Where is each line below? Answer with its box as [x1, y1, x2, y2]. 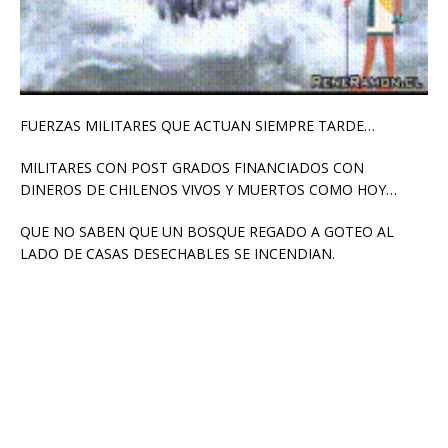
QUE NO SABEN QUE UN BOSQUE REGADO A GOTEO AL [20, 222, 394, 242]
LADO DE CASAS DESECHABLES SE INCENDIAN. [20, 244, 335, 264]
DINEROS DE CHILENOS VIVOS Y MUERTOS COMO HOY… [20, 180, 397, 200]
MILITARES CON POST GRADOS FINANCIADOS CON [20, 158, 364, 178]
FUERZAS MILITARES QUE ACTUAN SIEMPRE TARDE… [20, 116, 375, 136]
